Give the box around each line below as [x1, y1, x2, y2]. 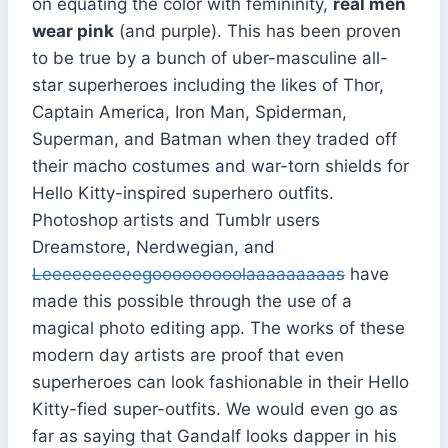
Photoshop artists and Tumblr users [32, 209, 320, 230]
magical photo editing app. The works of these [32, 317, 405, 338]
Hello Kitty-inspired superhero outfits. [32, 182, 334, 203]
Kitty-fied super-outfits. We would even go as [32, 398, 398, 419]
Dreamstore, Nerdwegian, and [32, 236, 275, 257]
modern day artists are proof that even [32, 344, 344, 365]
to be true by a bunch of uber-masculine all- [32, 47, 388, 68]
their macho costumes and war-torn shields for [32, 155, 409, 176]
